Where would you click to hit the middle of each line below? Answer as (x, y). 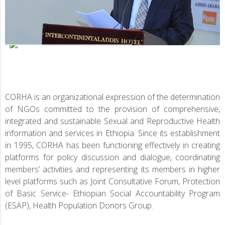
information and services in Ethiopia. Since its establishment (113, 133)
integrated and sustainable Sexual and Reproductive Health (113, 121)
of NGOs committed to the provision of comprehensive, (113, 109)
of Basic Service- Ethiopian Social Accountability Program (113, 193)
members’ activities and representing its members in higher (113, 169)
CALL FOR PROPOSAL (113, 72)
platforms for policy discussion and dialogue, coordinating (113, 157)
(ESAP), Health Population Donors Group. (79, 205)
